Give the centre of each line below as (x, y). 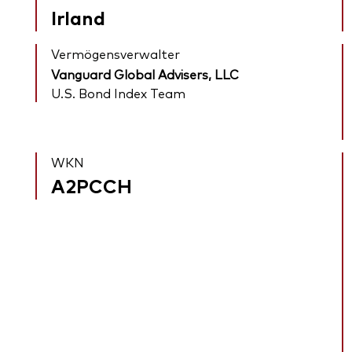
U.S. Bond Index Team (119, 93)
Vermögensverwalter (116, 54)
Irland (79, 17)
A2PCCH (92, 185)
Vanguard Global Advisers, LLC (145, 74)
